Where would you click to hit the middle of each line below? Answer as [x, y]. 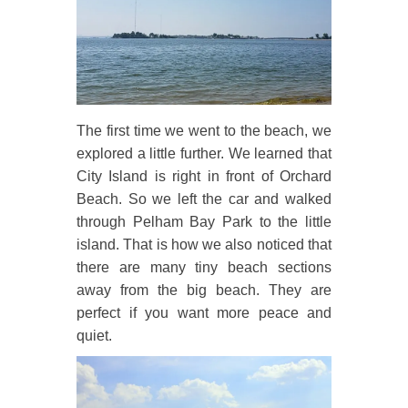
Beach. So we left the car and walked [204, 199]
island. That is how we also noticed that [204, 244]
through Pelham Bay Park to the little [204, 221]
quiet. [94, 335]
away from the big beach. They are [204, 290]
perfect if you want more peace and [204, 312]
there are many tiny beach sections [204, 267]
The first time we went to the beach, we [204, 130]
